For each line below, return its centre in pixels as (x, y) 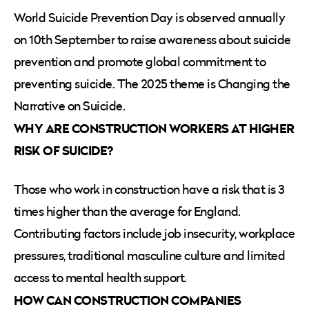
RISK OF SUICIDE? (63, 150)
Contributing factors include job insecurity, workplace (154, 233)
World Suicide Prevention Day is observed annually (150, 17)
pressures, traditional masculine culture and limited (150, 255)
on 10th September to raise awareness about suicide (152, 39)
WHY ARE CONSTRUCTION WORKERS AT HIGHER (154, 128)
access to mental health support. (100, 277)
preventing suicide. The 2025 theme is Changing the (152, 83)
